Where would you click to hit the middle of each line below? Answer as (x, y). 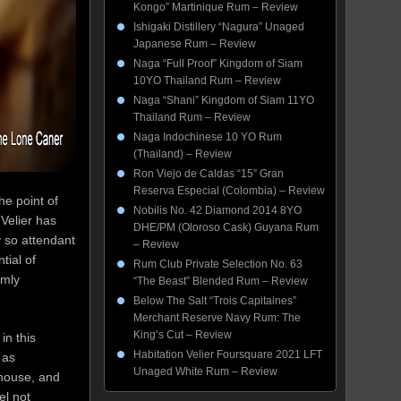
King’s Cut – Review (183, 335)
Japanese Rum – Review (195, 44)
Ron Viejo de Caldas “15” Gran (209, 174)
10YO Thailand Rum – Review (207, 81)
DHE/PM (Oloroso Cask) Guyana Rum (226, 227)
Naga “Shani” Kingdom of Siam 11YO (224, 100)
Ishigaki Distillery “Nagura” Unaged (219, 27)
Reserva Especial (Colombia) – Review (229, 191)
